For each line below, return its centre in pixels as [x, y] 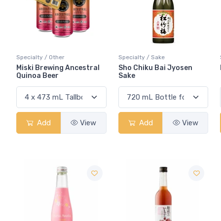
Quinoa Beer [37, 76]
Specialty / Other [40, 57]
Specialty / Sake [141, 57]
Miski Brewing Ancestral [58, 68]
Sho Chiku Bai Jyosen [155, 68]
